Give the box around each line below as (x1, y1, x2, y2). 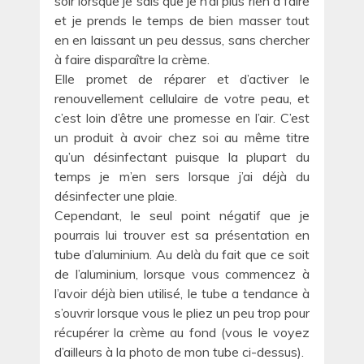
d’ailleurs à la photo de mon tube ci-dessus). (54, 344, 304, 361)
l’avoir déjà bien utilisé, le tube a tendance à (54, 285, 310, 302)
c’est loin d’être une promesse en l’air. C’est (54, 110, 310, 127)
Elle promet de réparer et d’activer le (54, 71, 310, 88)
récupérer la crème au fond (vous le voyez (54, 324, 310, 341)
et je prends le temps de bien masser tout (54, 12, 310, 29)
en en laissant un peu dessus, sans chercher (54, 32, 310, 49)
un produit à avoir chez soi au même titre (54, 129, 310, 146)
